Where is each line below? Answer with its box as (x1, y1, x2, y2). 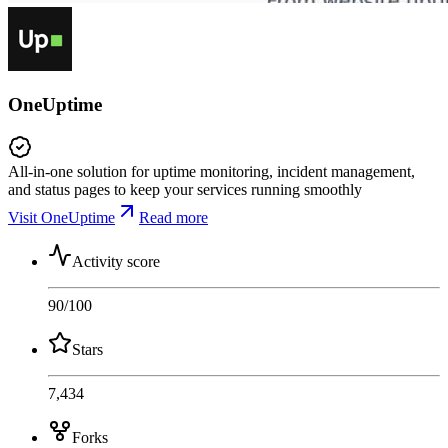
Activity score (72, 252, 160, 270)
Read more (139, 208, 208, 226)
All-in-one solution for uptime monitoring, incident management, (8, 162, 415, 180)
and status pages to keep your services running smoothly (8, 180, 362, 198)
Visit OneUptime (8, 208, 115, 226)
